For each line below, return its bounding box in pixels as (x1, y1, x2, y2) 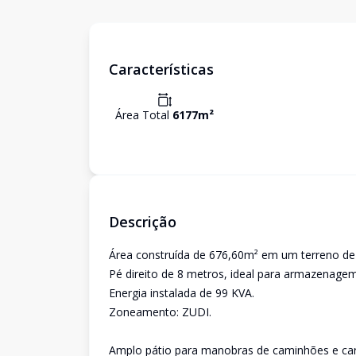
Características (109, 60, 214, 79)
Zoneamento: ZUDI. (109, 304, 211, 319)
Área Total (115, 107, 172, 122)
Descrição (109, 212, 176, 231)
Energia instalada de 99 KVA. (109, 285, 254, 300)
